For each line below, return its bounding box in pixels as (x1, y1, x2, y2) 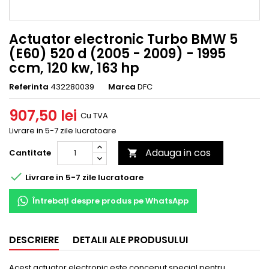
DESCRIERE (9, 232, 59, 247)
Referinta (9, 80, 49, 92)
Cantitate (9, 147, 51, 159)
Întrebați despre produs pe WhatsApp (32, 195, 189, 207)
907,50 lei (9, 105, 77, 125)
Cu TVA (80, 109, 108, 121)
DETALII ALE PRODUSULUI (73, 232, 188, 247)
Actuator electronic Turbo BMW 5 (9, 29, 238, 49)
